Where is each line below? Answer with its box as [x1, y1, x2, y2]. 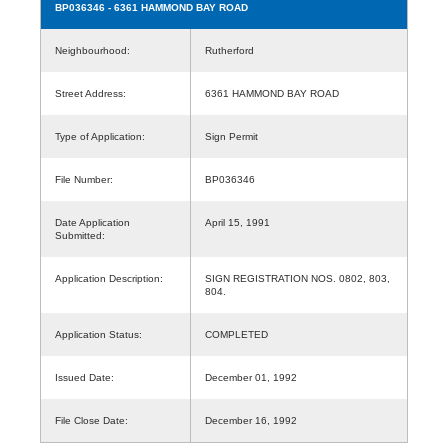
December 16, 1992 [205, 414, 297, 426]
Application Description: [55, 272, 163, 284]
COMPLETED [205, 328, 268, 340]
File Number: [55, 173, 113, 185]
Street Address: [55, 87, 126, 99]
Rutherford [205, 44, 266, 56]
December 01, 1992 [205, 371, 297, 383]
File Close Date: [55, 414, 128, 426]
